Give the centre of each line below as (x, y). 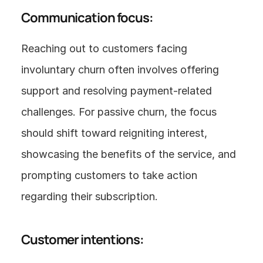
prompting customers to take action (109, 175)
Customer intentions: (82, 240)
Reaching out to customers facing (104, 48)
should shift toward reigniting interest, (114, 133)
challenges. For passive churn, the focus (119, 112)
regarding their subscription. (90, 196)
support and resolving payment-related (117, 91)
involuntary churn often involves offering (120, 70)
